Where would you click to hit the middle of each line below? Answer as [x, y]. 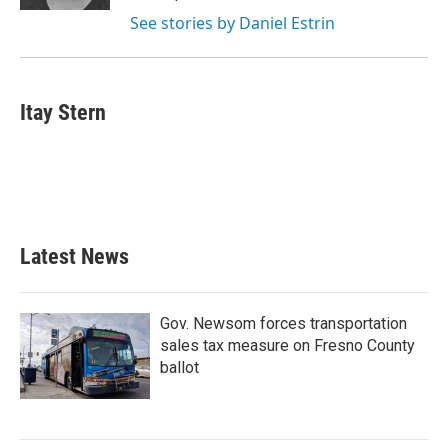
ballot [179, 367]
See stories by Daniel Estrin [232, 23]
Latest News [74, 256]
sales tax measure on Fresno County [287, 345]
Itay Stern [63, 112]
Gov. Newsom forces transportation [283, 323]
